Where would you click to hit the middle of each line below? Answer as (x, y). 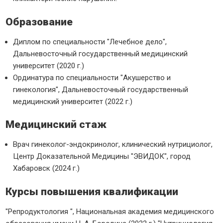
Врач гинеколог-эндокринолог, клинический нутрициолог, (113, 144)
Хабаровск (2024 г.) (47, 168)
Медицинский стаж (56, 124)
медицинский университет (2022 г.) (73, 101)
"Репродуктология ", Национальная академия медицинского (110, 211)
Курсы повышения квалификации (92, 191)
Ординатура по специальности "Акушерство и (92, 77)
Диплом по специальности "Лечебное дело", (90, 42)
